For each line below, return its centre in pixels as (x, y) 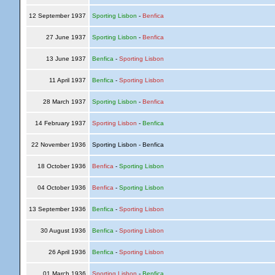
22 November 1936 (58, 145)
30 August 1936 (63, 230)
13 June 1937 (66, 59)
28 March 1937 (64, 102)
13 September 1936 (57, 209)
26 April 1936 (67, 252)
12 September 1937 (57, 16)
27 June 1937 (66, 37)
